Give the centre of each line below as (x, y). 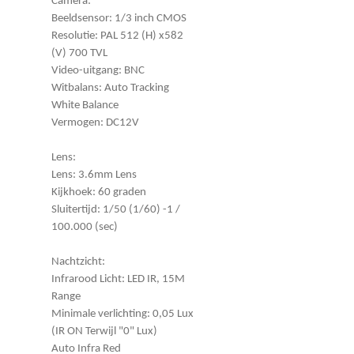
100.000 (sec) (85, 227)
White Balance (85, 105)
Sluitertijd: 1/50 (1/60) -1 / (116, 209)
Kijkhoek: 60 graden (99, 192)
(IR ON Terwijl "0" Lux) (104, 331)
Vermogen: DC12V (95, 122)
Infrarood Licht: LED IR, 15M (118, 279)
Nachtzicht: (78, 262)
